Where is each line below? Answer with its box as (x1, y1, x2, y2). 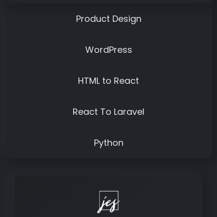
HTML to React (78, 74, 139, 87)
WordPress (85, 43, 132, 56)
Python (93, 136, 124, 149)
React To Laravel (73, 105, 144, 118)
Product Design (76, 12, 141, 25)
